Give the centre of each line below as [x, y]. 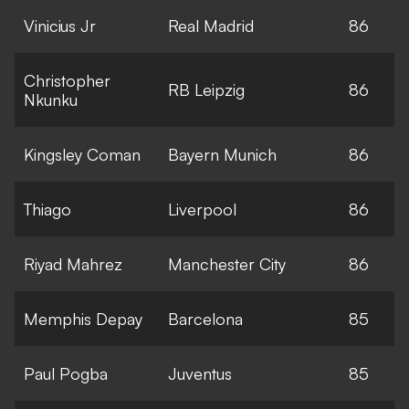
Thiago [47, 209]
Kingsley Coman [82, 154]
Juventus [200, 373]
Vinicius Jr [60, 25]
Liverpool [202, 209]
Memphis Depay [83, 318]
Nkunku [51, 99]
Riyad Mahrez [73, 263]
